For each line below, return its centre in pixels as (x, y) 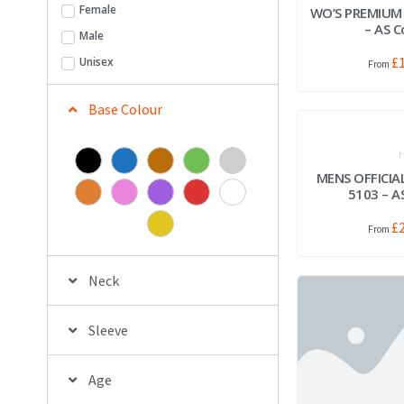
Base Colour (125, 110)
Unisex (96, 62)
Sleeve (108, 331)
